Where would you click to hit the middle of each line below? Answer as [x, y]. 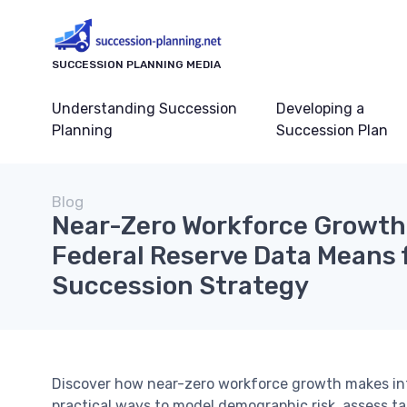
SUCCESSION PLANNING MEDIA [136, 65]
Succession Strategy [180, 286]
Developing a [320, 109]
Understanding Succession [144, 109]
